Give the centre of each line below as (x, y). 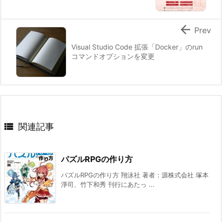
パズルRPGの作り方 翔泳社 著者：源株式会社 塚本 (135, 175)
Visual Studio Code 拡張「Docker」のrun (137, 47)
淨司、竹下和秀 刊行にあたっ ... (108, 184)
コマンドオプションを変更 (113, 56)
